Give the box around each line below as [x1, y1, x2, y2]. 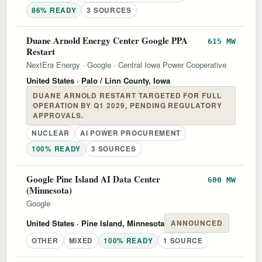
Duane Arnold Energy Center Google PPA [26, 33, 188, 47]
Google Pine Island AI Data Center [26, 172, 160, 185]
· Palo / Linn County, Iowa [74, 74, 170, 86]
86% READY [32, 5, 77, 15]
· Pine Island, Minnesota [74, 217, 164, 229]
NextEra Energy [26, 58, 80, 70]
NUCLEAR [32, 127, 70, 138]
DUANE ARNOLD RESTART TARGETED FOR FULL [33, 90, 222, 101]
